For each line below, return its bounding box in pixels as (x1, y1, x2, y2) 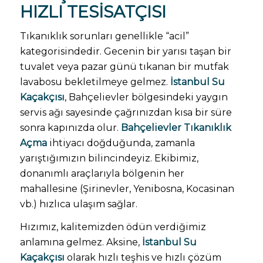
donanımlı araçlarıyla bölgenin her (19, 167, 184, 179)
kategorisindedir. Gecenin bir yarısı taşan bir (19, 45, 231, 57)
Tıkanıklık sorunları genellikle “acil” (19, 30, 189, 42)
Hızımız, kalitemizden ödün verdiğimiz (19, 221, 206, 233)
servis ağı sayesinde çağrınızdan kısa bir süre (19, 106, 232, 118)
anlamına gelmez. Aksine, (19, 237, 142, 248)
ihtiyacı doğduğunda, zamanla (46, 137, 195, 149)
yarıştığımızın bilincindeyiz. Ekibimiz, (19, 152, 198, 164)
